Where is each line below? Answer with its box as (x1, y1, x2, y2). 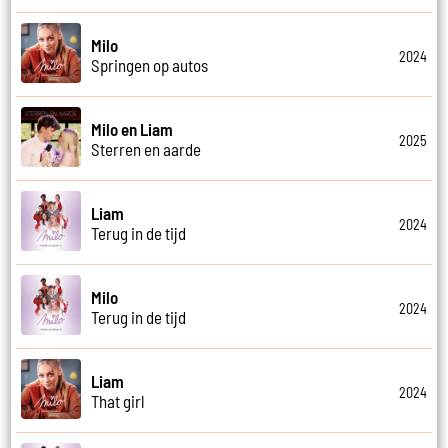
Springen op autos (91, 54, 209, 75)
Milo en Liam (91, 118, 174, 139)
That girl (91, 390, 146, 411)
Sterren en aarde (91, 138, 202, 159)
